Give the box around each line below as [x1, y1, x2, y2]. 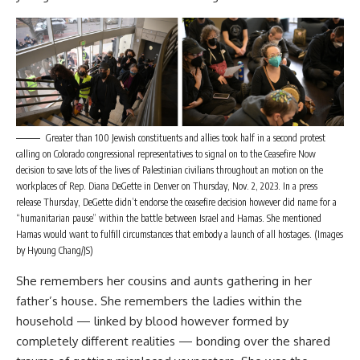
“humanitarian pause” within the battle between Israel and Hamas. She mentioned [16, 211, 321, 224]
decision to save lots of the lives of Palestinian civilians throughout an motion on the [16, 163, 323, 176]
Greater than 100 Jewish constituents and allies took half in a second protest [46, 131, 325, 144]
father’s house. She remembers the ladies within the [16, 292, 302, 309]
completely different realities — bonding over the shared [16, 333, 330, 349]
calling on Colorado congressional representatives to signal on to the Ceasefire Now [16, 147, 316, 160]
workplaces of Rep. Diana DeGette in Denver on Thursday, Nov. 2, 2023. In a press [16, 179, 317, 192]
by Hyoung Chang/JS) [16, 243, 93, 256]
